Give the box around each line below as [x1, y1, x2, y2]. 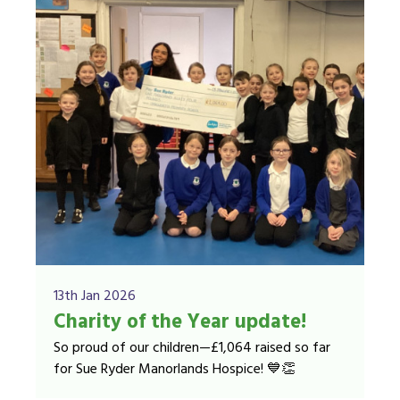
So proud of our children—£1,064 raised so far [54, 337, 330, 360]
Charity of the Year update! [54, 306, 306, 338]
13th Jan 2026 [54, 285, 136, 308]
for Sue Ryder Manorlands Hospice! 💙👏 [54, 358, 296, 381]
